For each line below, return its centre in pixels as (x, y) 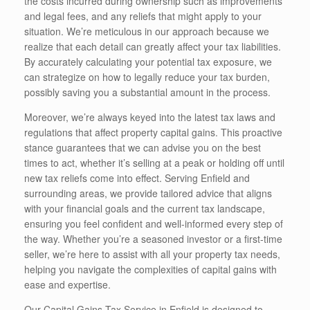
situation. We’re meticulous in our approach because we (147, 31)
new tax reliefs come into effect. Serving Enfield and (137, 177)
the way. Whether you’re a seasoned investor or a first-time (153, 238)
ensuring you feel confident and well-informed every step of (154, 223)
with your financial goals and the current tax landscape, (145, 208)
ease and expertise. (67, 284)
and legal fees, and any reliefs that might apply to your (143, 16)
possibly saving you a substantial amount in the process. (147, 92)
